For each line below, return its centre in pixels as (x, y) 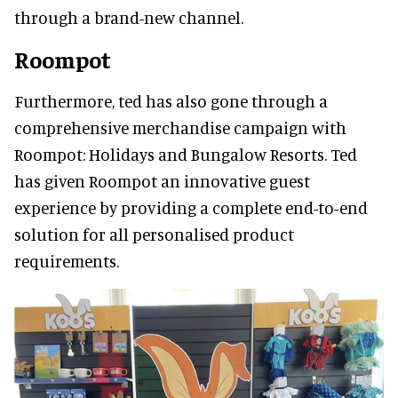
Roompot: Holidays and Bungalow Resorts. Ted (186, 154)
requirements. (67, 260)
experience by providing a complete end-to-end (191, 207)
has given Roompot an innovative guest (162, 180)
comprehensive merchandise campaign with (180, 127)
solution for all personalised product (154, 234)
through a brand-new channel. (129, 17)
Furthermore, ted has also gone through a (171, 100)
